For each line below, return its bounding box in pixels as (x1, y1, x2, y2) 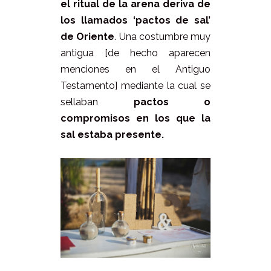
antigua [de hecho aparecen (60, 47, 211, 59)
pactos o (133, 96, 211, 108)
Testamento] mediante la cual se (60, 79, 211, 91)
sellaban (60, 96, 134, 108)
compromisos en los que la (60, 112, 211, 124)
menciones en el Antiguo (60, 63, 211, 75)
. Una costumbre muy (114, 30, 211, 42)
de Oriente (60, 30, 115, 42)
